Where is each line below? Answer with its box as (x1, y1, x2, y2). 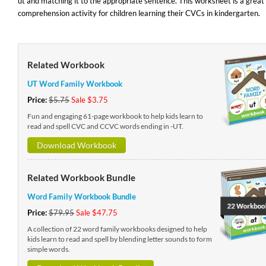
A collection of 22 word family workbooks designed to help (27, 224, 207, 233)
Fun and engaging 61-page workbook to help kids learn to (27, 112, 203, 121)
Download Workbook (36, 140, 116, 150)
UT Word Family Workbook (27, 79, 122, 88)
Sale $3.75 (71, 95, 108, 104)
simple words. (27, 245, 70, 254)
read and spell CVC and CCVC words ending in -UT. (27, 122, 183, 131)
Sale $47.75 (75, 208, 118, 217)
